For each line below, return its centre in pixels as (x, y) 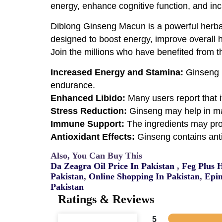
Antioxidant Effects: (93, 137)
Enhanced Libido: (88, 98)
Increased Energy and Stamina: (118, 72)
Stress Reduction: (90, 111)
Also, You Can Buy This (96, 155)
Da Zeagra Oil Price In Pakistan (112, 166)
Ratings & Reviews (106, 199)
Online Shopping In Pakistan (144, 176)
